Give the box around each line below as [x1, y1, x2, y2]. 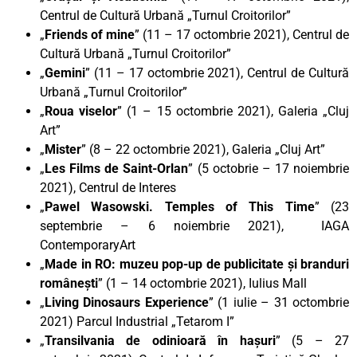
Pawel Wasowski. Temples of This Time [45, 198, 315, 214]
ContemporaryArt [40, 237, 135, 253]
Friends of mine [45, 26, 135, 42]
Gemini [45, 65, 85, 80]
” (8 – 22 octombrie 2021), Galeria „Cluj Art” [81, 141, 325, 157]
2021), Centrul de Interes [40, 179, 176, 195]
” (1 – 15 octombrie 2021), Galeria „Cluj [117, 103, 349, 119]
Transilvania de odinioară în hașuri [45, 332, 276, 348]
